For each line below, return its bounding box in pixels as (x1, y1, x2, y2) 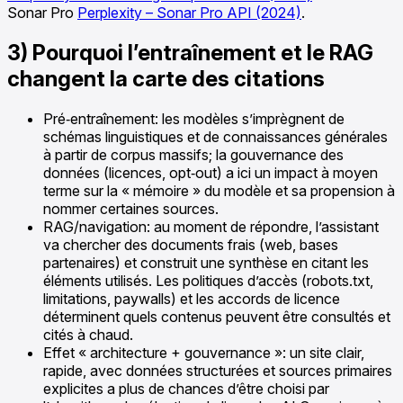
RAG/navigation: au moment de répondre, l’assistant (43, 217, 379, 236)
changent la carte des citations (7, 66, 325, 93)
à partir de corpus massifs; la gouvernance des (43, 145, 344, 164)
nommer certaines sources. (43, 199, 219, 218)
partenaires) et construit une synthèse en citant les (43, 253, 369, 272)
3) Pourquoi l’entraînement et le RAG (7, 40, 373, 67)
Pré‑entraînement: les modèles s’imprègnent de (43, 109, 345, 128)
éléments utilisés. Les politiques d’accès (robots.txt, (43, 271, 373, 290)
